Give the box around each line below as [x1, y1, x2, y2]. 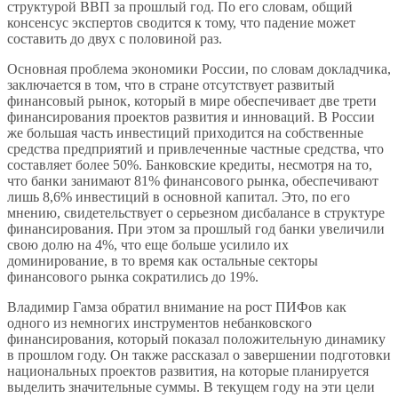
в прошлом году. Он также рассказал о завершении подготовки [7, 346, 391, 362]
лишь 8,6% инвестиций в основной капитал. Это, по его [7, 188, 350, 204]
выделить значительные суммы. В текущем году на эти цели [7, 378, 375, 394]
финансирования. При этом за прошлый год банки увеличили [7, 220, 385, 236]
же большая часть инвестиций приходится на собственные [7, 124, 363, 140]
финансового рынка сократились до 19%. [7, 268, 259, 284]
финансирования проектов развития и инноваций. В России [7, 108, 375, 124]
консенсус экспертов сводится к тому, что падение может [7, 14, 355, 30]
